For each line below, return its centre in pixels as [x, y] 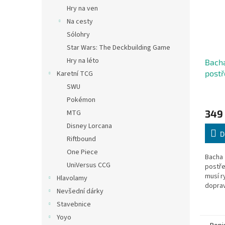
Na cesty [80, 22]
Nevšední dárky [80, 191]
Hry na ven [82, 9]
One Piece [82, 152]
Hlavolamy [72, 178]
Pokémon [81, 100]
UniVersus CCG [89, 165]
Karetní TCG [75, 74]
